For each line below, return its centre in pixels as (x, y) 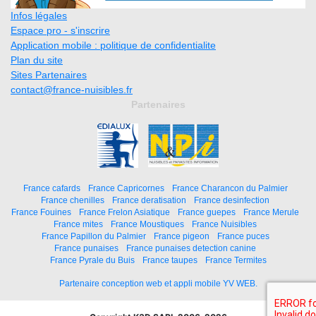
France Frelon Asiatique (124, 212)
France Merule (271, 212)
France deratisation (149, 200)
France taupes (170, 260)
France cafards (51, 188)
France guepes (207, 212)
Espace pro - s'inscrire (60, 30)
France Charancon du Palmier (230, 188)
